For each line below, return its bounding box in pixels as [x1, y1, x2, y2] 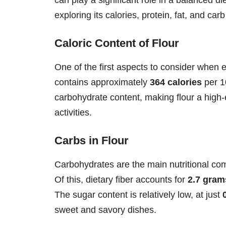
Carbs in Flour [54, 134, 129, 147]
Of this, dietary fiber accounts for [54, 174, 188, 185]
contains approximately [54, 77, 150, 87]
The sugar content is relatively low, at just [54, 189, 222, 200]
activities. [54, 107, 92, 118]
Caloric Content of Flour [54, 36, 179, 49]
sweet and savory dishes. [54, 204, 156, 215]
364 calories [150, 77, 202, 87]
